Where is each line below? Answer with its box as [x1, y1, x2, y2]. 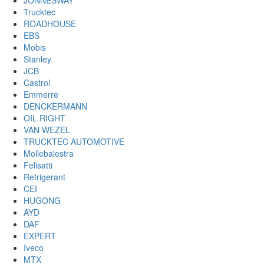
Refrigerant [24, 171, 65, 183]
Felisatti [24, 159, 52, 171]
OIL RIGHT [24, 112, 65, 124]
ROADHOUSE [24, 18, 76, 30]
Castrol [24, 77, 50, 89]
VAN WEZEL [24, 124, 70, 136]
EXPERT [24, 230, 56, 242]
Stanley [24, 53, 51, 65]
